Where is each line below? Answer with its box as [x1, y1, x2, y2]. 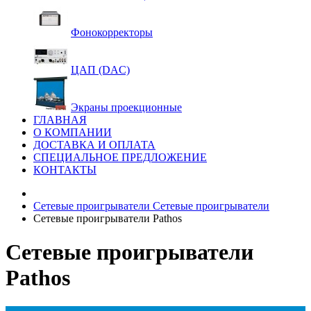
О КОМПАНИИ [33, 126, 112, 138]
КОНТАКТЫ [33, 164, 96, 176]
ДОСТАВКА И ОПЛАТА [33, 139, 155, 151]
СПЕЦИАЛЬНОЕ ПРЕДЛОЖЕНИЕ [33, 151, 207, 163]
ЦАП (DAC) [71, 64, 130, 76]
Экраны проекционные [71, 101, 182, 113]
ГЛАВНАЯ [33, 114, 87, 126]
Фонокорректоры [71, 26, 153, 38]
